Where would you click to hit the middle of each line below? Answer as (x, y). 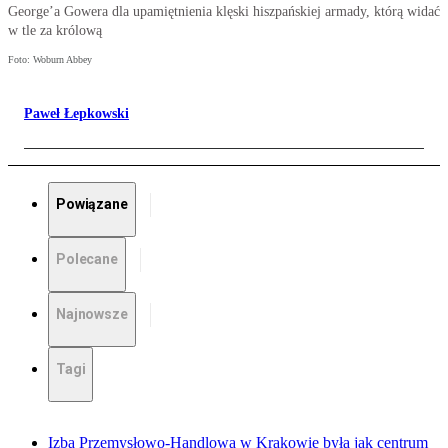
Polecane (87, 259)
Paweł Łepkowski (76, 114)
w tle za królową (55, 31)
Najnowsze (92, 314)
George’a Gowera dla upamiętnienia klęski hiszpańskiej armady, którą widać (224, 12)
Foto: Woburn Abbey (50, 60)
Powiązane (92, 204)
